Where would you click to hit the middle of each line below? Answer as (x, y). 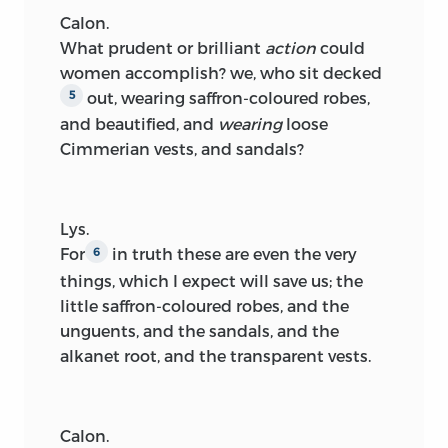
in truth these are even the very (232, 254)
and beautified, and (139, 124)
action (290, 47)
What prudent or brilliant (162, 47)
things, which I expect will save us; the (211, 280)
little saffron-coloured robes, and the (204, 305)
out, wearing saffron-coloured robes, (226, 97)
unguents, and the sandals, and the (199, 330)
